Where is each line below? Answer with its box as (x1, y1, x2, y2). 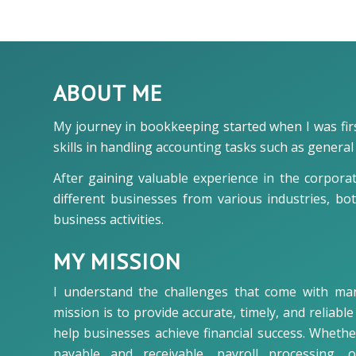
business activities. (53, 211, 164, 229)
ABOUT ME (53, 78, 162, 107)
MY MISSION (53, 246, 181, 276)
